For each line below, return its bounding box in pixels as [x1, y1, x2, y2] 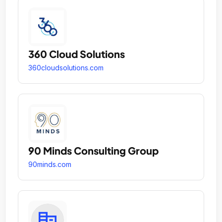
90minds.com [28, 160, 71, 168]
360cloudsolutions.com [28, 63, 104, 72]
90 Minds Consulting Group [28, 144, 159, 157]
